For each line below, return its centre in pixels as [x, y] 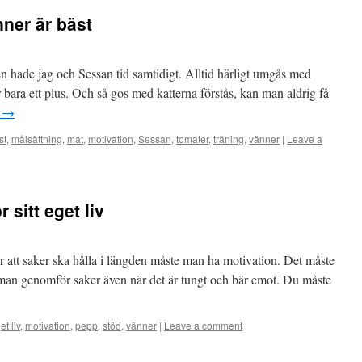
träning [229, 139]
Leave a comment [203, 325]
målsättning [37, 139]
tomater [192, 139]
